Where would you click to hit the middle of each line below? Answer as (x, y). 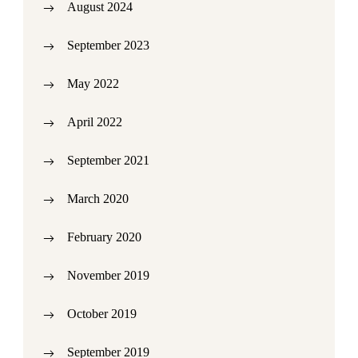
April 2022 (95, 122)
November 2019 (108, 275)
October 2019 (102, 314)
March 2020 (98, 199)
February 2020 (104, 237)
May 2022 (93, 84)
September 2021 (108, 160)
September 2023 (108, 45)
